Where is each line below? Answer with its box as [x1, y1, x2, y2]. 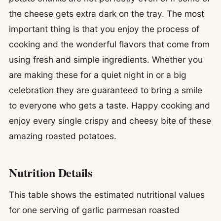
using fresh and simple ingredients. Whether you [9, 54, 203, 65]
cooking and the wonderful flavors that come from [9, 39, 210, 50]
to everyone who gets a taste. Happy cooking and [9, 100, 210, 111]
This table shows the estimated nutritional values [9, 189, 205, 200]
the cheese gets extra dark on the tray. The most [9, 8, 204, 19]
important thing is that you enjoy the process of [9, 24, 199, 35]
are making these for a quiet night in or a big [9, 70, 186, 80]
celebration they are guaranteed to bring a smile [9, 85, 202, 96]
